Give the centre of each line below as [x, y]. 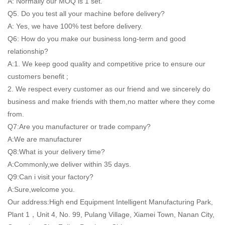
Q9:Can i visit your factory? [50, 177]
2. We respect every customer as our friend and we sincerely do [109, 89]
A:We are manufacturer [45, 139]
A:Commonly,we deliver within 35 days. [69, 164]
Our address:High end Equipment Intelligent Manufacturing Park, [110, 202]
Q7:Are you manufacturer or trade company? [79, 126]
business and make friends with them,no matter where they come [111, 101]
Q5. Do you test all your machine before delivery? [86, 13]
